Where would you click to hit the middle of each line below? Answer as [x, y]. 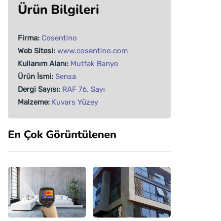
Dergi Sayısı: [39, 89]
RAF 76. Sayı [84, 89]
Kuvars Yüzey [75, 102]
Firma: [29, 38]
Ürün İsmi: [36, 76]
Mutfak [83, 64]
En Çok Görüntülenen [62, 135]
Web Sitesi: [37, 51]
